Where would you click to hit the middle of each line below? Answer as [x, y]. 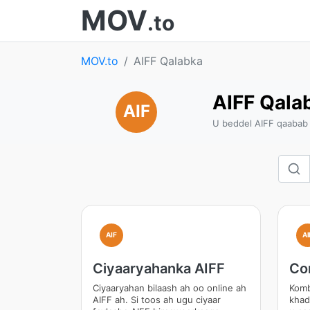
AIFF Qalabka [168, 61]
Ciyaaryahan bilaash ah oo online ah [170, 288]
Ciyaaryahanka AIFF [159, 268]
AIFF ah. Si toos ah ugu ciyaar [157, 300]
